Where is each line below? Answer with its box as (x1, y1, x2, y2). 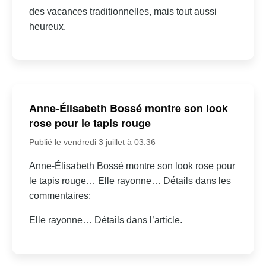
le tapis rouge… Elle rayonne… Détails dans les (28, 176, 231, 186)
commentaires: (28, 191, 91, 201)
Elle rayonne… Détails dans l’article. (28, 215, 182, 226)
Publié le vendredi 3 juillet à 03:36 (28, 137, 156, 147)
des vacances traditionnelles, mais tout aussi (28, 6, 217, 17)
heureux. (28, 21, 66, 31)
